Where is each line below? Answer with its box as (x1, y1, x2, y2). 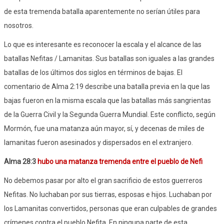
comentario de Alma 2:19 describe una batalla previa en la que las (4, 82, 210, 90)
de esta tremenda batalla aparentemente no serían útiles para (4, 7, 200, 15)
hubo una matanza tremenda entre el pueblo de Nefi (37, 157, 202, 165)
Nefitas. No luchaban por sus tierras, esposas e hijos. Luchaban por (4, 190, 212, 198)
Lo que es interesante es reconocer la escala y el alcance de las (4, 40, 201, 48)
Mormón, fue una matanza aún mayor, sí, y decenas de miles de (4, 124, 204, 132)
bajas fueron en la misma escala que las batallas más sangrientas (4, 96, 211, 104)
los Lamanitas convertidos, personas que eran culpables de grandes (4, 204, 217, 212)
